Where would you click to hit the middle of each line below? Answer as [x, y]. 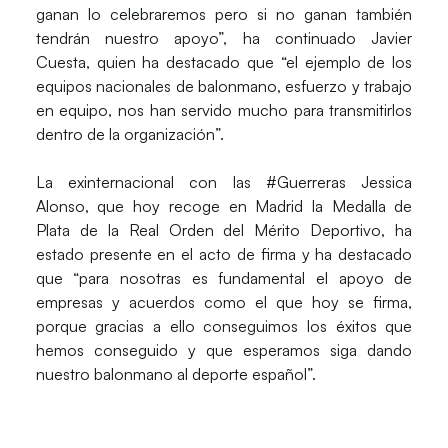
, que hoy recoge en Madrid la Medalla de [248, 205]
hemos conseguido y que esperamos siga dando [224, 349]
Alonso [60, 205]
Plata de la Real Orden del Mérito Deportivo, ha [224, 229]
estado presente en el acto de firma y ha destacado [224, 253]
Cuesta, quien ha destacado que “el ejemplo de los [224, 61]
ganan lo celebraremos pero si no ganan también [224, 13]
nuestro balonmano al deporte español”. [175, 373]
